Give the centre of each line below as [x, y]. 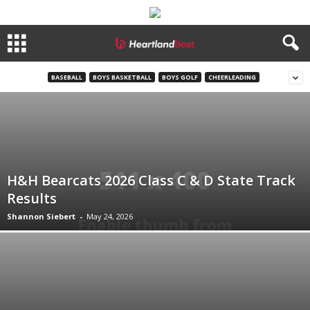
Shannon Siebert [41, 216]
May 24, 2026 [110, 216]
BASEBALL [66, 77]
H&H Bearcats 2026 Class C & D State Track [151, 180]
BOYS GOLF [180, 77]
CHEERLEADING [232, 77]
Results [32, 198]
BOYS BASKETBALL [122, 77]
